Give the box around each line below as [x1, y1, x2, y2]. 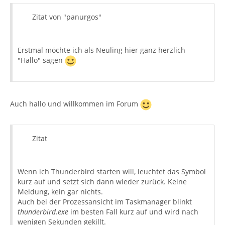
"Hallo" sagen [18, 55, 65, 65]
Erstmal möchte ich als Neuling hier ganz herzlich [18, 45, 185, 55]
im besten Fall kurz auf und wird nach [68, 207, 198, 216]
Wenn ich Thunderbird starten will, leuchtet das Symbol [18, 167, 206, 176]
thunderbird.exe [18, 207, 68, 216]
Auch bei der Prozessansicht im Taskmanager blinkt [18, 197, 192, 206]
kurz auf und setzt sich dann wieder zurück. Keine [18, 177, 187, 186]
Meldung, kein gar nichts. [18, 187, 103, 196]
